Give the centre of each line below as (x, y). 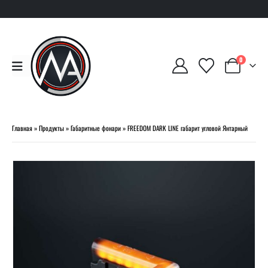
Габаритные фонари (96, 128)
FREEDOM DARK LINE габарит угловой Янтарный (188, 128)
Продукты (51, 128)
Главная (22, 128)
